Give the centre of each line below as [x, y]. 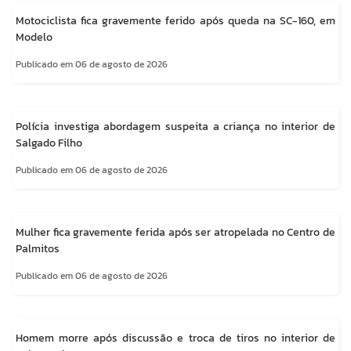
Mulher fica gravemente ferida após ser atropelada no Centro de [175, 232]
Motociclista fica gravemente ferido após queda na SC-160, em [175, 20]
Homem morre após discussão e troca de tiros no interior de [175, 338]
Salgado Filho [49, 143]
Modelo [34, 37]
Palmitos [38, 248]
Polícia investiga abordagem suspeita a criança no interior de [175, 126]
